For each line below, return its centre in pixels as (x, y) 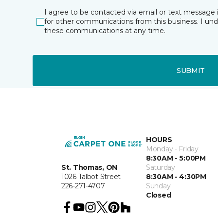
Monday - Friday (172, 149)
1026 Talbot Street (91, 176)
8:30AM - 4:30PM (176, 177)
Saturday (161, 167)
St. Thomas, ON (90, 167)
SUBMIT (191, 70)
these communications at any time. (105, 31)
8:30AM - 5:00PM (176, 158)
